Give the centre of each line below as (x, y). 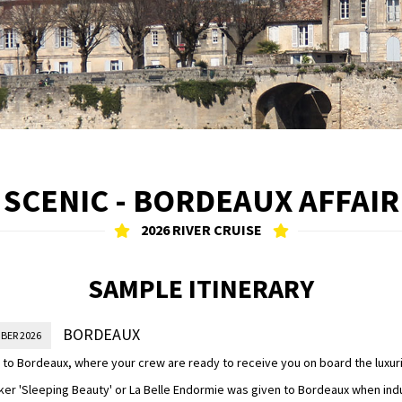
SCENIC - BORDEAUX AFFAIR (201, 201)
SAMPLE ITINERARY (201, 288)
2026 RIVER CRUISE (201, 230)
